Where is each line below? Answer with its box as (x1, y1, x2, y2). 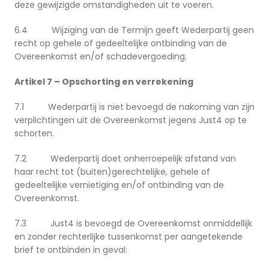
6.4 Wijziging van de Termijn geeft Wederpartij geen (14, 24, 254, 37)
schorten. (14, 127, 54, 140)
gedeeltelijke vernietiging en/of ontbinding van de (14, 179, 224, 192)
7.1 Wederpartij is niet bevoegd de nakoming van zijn (14, 101, 255, 113)
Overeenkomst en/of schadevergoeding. (14, 50, 187, 63)
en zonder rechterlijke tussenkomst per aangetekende (14, 231, 243, 243)
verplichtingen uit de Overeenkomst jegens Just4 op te (14, 114, 247, 127)
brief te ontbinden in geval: (14, 244, 127, 256)
